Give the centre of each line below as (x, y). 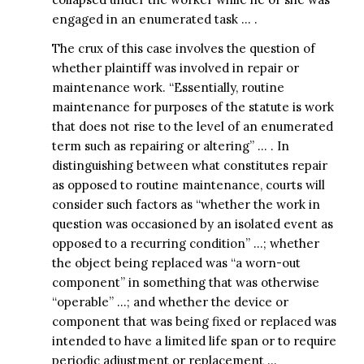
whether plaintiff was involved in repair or (175, 68)
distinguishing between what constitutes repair (189, 166)
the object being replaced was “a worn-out (176, 263)
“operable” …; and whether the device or (170, 302)
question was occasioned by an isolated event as (192, 224)
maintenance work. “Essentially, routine (168, 88)
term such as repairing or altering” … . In (170, 146)
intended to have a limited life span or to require (194, 341)
